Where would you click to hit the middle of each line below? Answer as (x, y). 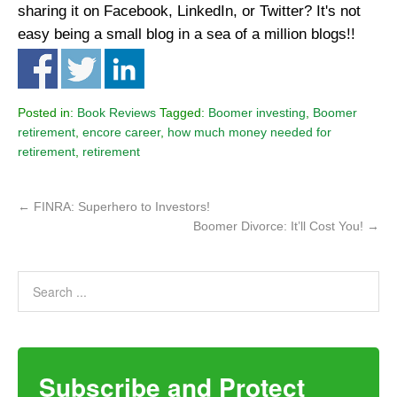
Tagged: (184, 113)
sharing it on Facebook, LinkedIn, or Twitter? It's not (189, 11)
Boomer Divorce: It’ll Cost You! (280, 226)
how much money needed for (249, 132)
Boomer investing (257, 113)
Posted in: (47, 113)
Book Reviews (117, 113)
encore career (121, 132)
